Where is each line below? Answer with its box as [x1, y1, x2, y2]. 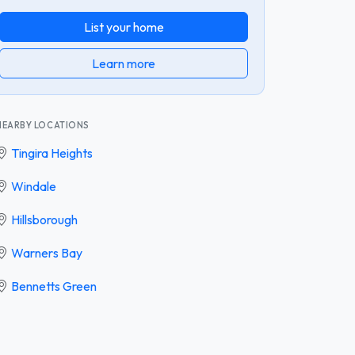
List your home [83, 18, 164, 35]
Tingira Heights [11, 144, 93, 161]
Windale [11, 177, 56, 194]
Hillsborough [11, 211, 78, 227]
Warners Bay [11, 244, 82, 261]
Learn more [92, 55, 155, 71]
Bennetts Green [11, 277, 97, 294]
